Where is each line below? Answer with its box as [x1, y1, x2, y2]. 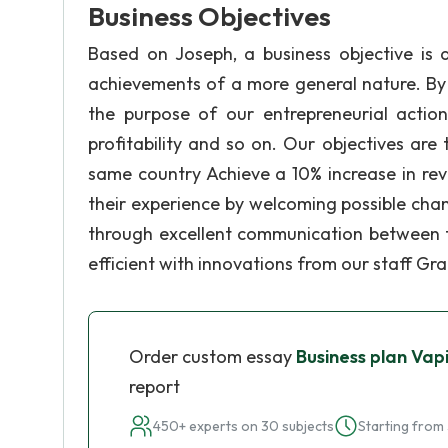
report [129, 375, 180, 398]
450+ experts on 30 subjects [153, 417, 334, 435]
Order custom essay [129, 345, 296, 368]
